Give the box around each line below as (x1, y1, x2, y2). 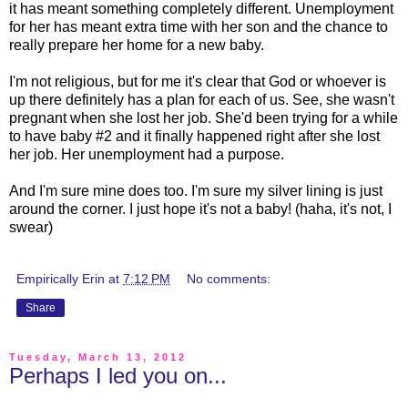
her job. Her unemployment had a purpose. (9, 146, 284, 162)
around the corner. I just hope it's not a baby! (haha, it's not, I (9, 200, 392, 217)
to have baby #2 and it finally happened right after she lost (9, 127, 380, 144)
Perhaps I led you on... (9, 362, 227, 388)
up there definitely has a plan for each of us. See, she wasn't (9, 91, 394, 107)
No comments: (187, 270, 271, 286)
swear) (9, 219, 53, 235)
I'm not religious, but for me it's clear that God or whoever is (9, 73, 386, 89)
